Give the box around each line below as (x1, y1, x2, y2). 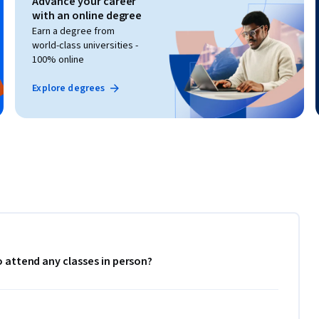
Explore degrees (32, 80, 105, 95)
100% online (32, 52, 85, 67)
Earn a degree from (32, 23, 115, 38)
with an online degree (32, 7, 142, 23)
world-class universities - (32, 38, 139, 53)
